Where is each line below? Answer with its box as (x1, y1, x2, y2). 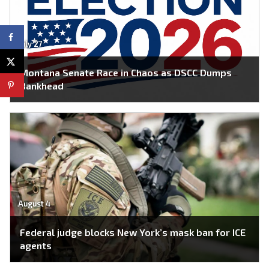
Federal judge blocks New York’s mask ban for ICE (20, 226, 246, 238)
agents (20, 239, 52, 251)
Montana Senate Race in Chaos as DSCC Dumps (20, 66, 232, 78)
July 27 (17, 39, 43, 49)
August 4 (17, 199, 50, 209)
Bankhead (20, 79, 64, 91)
